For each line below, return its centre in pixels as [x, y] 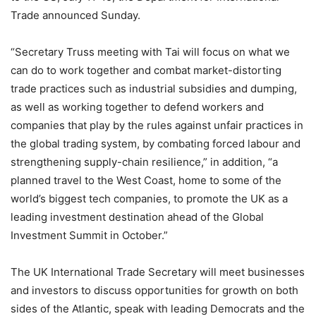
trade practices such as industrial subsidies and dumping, [154, 88]
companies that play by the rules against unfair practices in [157, 125]
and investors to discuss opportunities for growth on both [154, 290]
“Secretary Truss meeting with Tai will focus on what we [150, 51]
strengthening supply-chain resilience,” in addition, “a [144, 162]
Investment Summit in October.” [89, 235]
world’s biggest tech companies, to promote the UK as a [149, 198]
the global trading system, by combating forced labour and [156, 143]
